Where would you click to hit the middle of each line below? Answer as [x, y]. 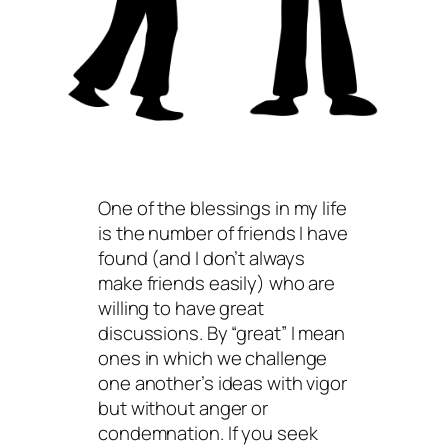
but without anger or [183, 407]
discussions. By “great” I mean [221, 332]
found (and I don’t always [201, 257]
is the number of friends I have [223, 232]
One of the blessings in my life [222, 207]
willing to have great [181, 307]
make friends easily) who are [217, 282]
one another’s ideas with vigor [222, 382]
